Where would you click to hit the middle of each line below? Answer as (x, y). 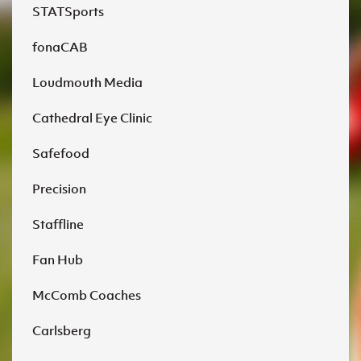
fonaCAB (60, 46)
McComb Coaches (87, 295)
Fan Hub (58, 259)
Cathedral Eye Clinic (92, 117)
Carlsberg (62, 330)
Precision (59, 188)
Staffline (58, 224)
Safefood (61, 153)
